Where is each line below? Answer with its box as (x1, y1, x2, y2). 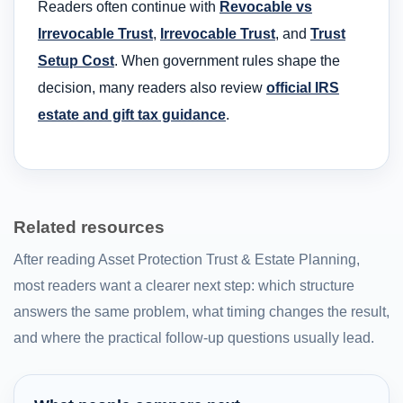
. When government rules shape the (114, 53, 340, 69)
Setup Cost (38, 53, 114, 69)
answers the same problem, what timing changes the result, (13, 304, 390, 320)
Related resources (13, 217, 165, 237)
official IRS (266, 80, 339, 96)
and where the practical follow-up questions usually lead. (13, 330, 374, 346)
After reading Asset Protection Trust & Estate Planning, (13, 252, 360, 268)
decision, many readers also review (38, 80, 266, 96)
